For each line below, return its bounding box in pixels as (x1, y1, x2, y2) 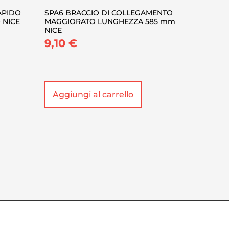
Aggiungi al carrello (53, 89, 134, 99)
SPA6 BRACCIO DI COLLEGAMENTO (44, 8, 173, 17)
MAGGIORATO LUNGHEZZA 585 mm (44, 16, 176, 26)
